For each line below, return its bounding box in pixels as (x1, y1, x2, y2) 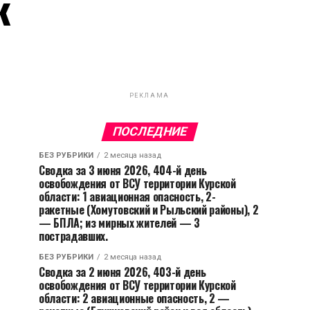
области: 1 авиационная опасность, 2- (39, 188, 216, 205)
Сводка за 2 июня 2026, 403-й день (39, 264, 206, 280)
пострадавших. (39, 228, 108, 244)
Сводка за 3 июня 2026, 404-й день (39, 162, 207, 179)
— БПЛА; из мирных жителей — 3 (39, 215, 200, 231)
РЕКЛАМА (129, 92, 170, 99)
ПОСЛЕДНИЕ (110, 125, 189, 138)
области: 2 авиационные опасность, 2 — (39, 290, 230, 307)
